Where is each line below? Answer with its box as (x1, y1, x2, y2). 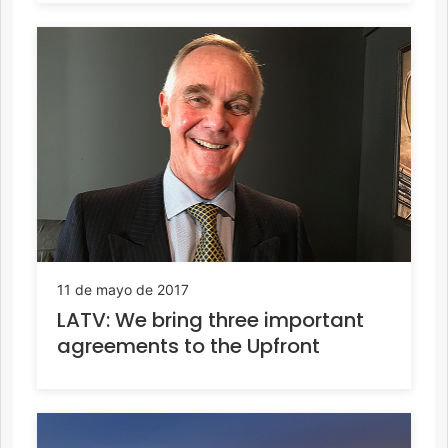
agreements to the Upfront (57, 331, 320, 360)
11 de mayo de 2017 (57, 280, 189, 298)
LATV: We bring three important (57, 305, 364, 334)
